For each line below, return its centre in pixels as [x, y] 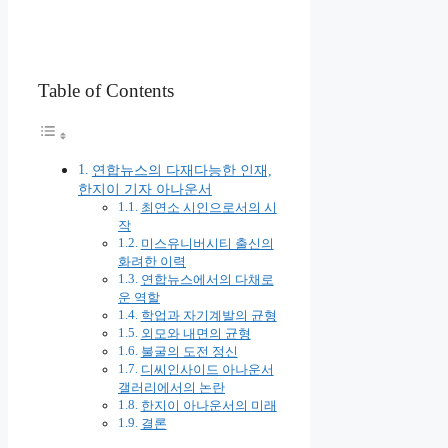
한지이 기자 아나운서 [145, 189]
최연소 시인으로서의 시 [208, 208]
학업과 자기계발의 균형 [208, 316]
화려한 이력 [152, 262]
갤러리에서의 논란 [171, 388]
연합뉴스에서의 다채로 [207, 280]
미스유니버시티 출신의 [207, 244]
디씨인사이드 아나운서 [207, 370]
